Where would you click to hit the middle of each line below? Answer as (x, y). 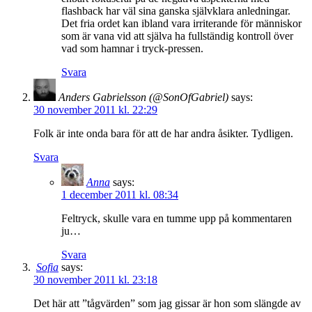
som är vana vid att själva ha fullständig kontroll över (177, 36)
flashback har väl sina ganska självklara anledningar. (176, 10)
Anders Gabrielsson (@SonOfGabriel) (143, 97)
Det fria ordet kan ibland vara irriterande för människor (181, 23)
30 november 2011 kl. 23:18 (95, 279)
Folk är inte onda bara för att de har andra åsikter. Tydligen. (163, 133)
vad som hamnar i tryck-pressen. (132, 48)
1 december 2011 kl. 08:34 (120, 194)
